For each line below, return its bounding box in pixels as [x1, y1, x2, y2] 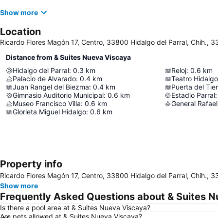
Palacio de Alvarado [13, 74, 76, 83]
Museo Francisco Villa [13, 99, 81, 108]
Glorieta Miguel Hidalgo [13, 108, 86, 116]
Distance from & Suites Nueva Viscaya [6, 53, 131, 61]
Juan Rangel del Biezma [13, 83, 89, 91]
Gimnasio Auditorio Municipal [13, 91, 104, 99]
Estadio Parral [171, 91, 215, 99]
